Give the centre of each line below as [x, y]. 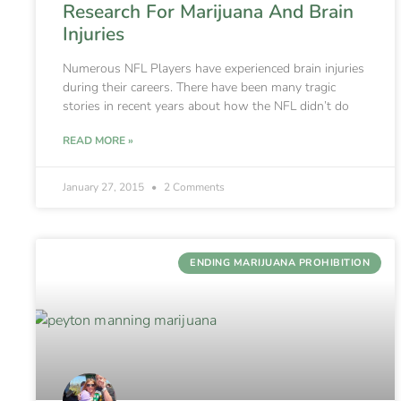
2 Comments [193, 187]
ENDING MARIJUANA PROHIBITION [280, 263]
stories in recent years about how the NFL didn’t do [206, 106]
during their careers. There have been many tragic [199, 87]
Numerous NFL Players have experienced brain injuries [213, 68]
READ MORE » [98, 140]
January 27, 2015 [105, 187]
